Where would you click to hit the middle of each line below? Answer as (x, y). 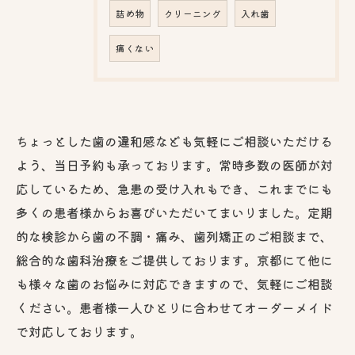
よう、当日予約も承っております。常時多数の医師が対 (174, 165)
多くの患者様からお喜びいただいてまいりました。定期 (174, 212)
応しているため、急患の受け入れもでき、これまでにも (174, 189)
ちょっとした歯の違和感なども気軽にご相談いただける (174, 141)
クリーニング (193, 13)
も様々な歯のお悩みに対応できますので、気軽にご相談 (174, 284)
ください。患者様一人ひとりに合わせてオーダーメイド (174, 307)
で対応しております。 (79, 331)
